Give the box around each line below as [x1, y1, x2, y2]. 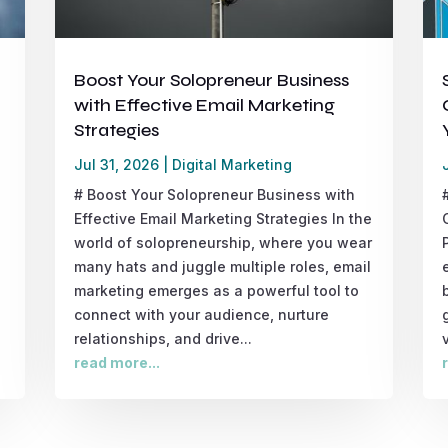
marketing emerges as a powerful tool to [73, 281, 359, 299]
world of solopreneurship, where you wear [73, 233, 372, 251]
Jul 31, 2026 [73, 155, 159, 173]
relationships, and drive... [73, 329, 252, 347]
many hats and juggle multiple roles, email [73, 257, 371, 275]
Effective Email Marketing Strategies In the [73, 209, 372, 227]
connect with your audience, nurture [73, 305, 329, 323]
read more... [73, 353, 160, 371]
